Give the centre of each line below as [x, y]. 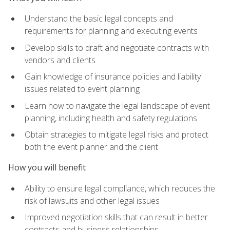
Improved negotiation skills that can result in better [116, 217]
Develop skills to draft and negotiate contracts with [117, 47]
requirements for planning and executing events [111, 31]
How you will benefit [47, 168]
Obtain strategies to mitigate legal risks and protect [117, 135]
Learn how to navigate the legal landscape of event [117, 106]
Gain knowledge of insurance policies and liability [113, 77]
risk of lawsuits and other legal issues [92, 200]
